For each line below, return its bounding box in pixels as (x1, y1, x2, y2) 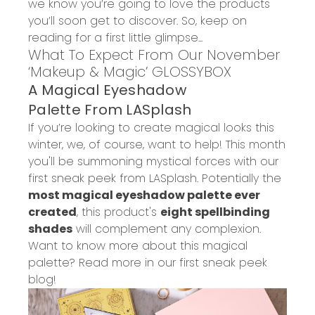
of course (85, 136, 143, 153)
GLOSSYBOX (152, 61, 231, 82)
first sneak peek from (28, 169, 149, 186)
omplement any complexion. (102, 220, 261, 237)
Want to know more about (28, 237, 180, 254)
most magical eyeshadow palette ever (28, 186, 260, 203)
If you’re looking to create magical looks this (28, 119, 274, 136)
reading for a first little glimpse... (28, 29, 202, 46)
